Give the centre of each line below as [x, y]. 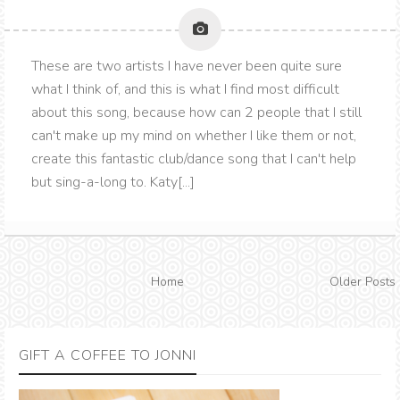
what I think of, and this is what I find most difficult [185, 90]
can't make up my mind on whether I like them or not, [194, 136]
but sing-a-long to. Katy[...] [113, 183]
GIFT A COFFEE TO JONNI [108, 356]
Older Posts [362, 282]
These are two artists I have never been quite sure [187, 67]
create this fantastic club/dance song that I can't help [194, 159]
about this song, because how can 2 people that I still [196, 113]
